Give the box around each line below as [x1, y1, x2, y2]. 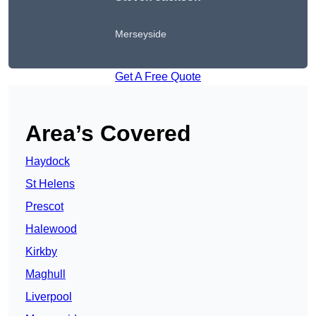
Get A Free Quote [115, 71, 201, 83]
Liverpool [25, 291, 72, 303]
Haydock [25, 155, 70, 168]
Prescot [25, 200, 63, 213]
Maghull [25, 268, 66, 281]
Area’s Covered [25, 121, 191, 147]
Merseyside [115, 28, 166, 40]
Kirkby [25, 245, 57, 258]
